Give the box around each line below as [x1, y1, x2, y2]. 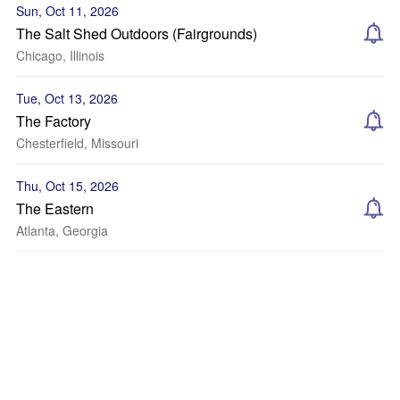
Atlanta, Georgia [16, 221, 108, 239]
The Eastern [16, 198, 94, 219]
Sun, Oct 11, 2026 [16, 2, 119, 20]
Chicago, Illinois [16, 46, 104, 64]
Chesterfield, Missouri [16, 134, 138, 152]
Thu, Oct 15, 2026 [16, 177, 119, 195]
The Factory [16, 111, 91, 131]
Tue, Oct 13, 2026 [16, 89, 118, 107]
